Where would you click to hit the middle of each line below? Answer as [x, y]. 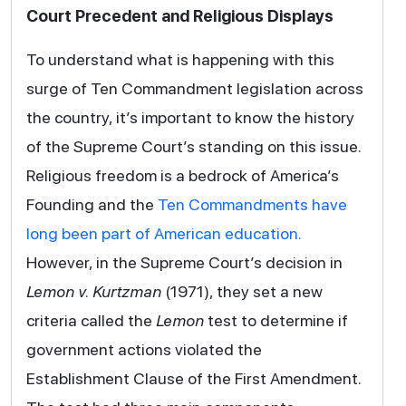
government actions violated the [144, 349]
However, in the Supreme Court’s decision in [184, 262]
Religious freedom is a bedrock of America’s [182, 175]
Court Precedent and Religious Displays [181, 15]
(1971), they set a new [242, 291]
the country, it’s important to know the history [190, 117]
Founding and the [92, 204]
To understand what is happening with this [180, 59]
